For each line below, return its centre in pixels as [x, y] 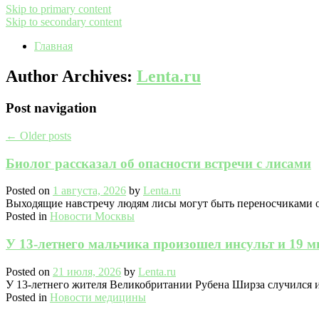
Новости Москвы [92, 216]
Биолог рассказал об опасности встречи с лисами [158, 163]
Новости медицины [98, 297]
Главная [53, 46]
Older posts [44, 135]
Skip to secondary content [64, 22]
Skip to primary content [58, 9]
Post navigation [51, 108]
